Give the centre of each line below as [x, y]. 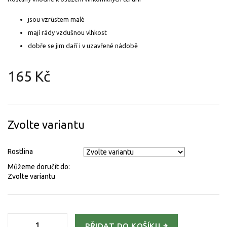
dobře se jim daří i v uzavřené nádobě [83, 46]
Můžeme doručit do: [39, 166]
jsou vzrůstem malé [57, 20]
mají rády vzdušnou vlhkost [67, 33]
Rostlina [20, 152]
